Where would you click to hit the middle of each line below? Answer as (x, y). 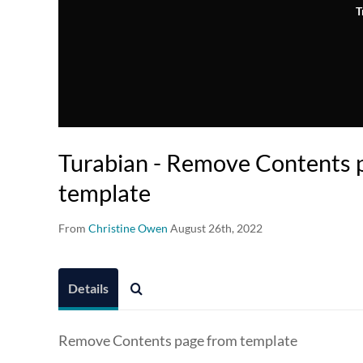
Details (88, 288)
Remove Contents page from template (178, 341)
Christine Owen (128, 228)
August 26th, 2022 (216, 228)
